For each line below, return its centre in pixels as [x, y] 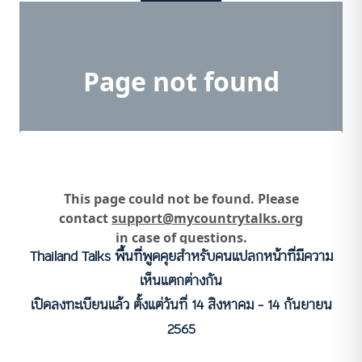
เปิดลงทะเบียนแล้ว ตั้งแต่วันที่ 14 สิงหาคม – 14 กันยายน [181, 305]
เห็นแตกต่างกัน [181, 281]
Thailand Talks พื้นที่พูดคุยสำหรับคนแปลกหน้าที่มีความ [181, 257]
